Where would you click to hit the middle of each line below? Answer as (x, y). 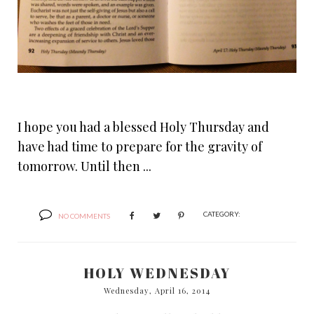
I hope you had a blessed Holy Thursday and (143, 127)
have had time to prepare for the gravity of (140, 147)
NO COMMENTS (84, 216)
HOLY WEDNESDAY (157, 273)
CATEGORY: (222, 214)
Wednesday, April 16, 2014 (157, 291)
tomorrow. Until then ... (84, 166)
